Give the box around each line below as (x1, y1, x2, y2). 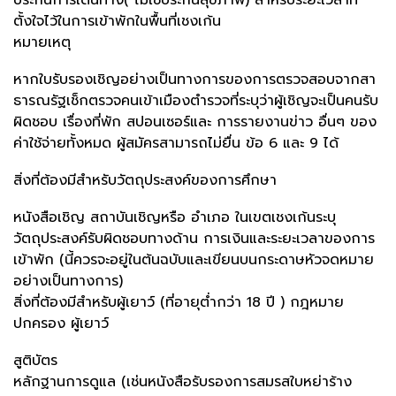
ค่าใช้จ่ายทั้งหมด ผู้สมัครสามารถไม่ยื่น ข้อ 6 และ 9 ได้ (13, 132, 339, 154)
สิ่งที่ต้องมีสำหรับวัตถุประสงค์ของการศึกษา (13, 169, 277, 191)
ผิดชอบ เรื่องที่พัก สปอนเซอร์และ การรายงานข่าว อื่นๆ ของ (13, 110, 377, 133)
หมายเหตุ (13, 31, 71, 53)
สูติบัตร (13, 349, 57, 371)
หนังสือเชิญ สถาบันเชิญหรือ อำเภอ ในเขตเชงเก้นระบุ (13, 206, 336, 228)
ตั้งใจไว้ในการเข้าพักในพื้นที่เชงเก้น (13, 10, 221, 32)
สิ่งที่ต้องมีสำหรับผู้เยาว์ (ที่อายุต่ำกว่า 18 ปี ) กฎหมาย (13, 291, 344, 313)
